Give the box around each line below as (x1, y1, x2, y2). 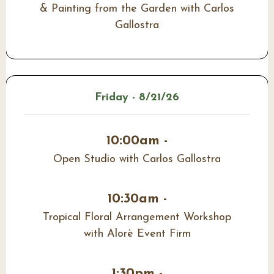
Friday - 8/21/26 (95, 92, 179, 104)
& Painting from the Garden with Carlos (40, 3, 234, 15)
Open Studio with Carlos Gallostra (53, 154, 221, 166)
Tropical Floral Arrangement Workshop (43, 212, 231, 224)
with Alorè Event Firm (83, 228, 191, 240)
